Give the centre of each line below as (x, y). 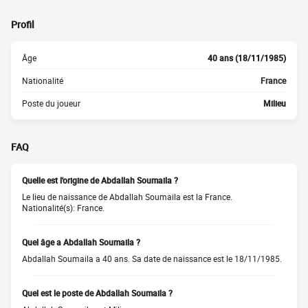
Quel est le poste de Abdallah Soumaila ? (97, 293)
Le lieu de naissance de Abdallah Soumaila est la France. (127, 197)
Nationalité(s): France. (63, 208)
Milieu (275, 103)
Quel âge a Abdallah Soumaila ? (81, 242)
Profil (23, 24)
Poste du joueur (51, 103)
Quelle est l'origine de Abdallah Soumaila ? (100, 180)
